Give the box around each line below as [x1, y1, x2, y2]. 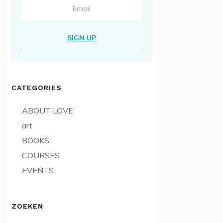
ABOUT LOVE [22, 106, 73, 116]
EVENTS [22, 165, 54, 176]
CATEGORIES [11, 84, 62, 92]
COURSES [22, 150, 60, 161]
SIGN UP [67, 33, 96, 43]
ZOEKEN [11, 202, 43, 211]
